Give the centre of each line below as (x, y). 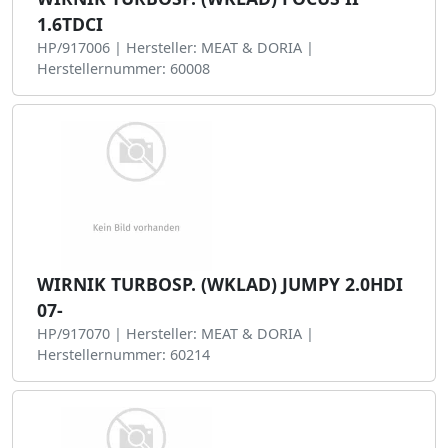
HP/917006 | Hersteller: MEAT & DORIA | (175, 47)
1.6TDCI (70, 24)
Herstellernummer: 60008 (123, 68)
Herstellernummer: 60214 (123, 354)
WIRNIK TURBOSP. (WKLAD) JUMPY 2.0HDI (220, 284)
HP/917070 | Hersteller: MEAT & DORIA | (175, 333)
